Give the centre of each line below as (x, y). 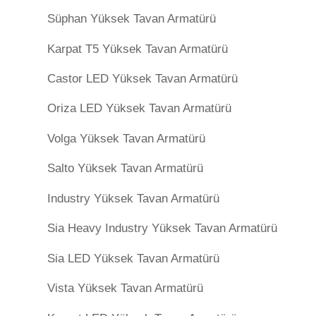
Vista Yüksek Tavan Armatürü (125, 288)
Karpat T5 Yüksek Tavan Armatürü (138, 49)
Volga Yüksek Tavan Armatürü (126, 138)
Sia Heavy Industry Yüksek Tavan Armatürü (162, 229)
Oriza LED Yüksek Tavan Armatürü (139, 109)
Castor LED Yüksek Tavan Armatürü (142, 79)
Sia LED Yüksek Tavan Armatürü (133, 258)
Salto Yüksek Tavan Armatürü (125, 169)
